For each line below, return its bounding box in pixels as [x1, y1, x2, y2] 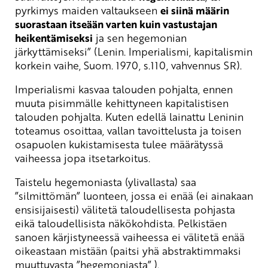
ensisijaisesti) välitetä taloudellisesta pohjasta [15, 202, 235, 217]
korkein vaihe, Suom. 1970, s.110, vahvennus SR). [15, 57, 242, 72]
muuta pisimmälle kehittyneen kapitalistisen [15, 95, 229, 110]
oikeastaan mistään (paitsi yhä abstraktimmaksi [15, 243, 241, 258]
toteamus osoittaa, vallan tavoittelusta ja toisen [15, 123, 241, 138]
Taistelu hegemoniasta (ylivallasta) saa [15, 174, 196, 189]
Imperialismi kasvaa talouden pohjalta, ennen [15, 81, 233, 96]
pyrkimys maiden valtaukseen [15, 2, 160, 17]
